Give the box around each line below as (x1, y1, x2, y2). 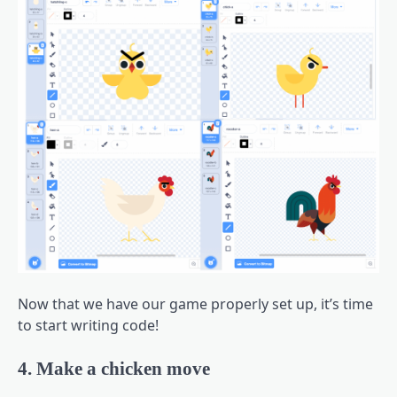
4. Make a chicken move (18, 357, 210, 378)
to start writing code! (18, 315, 159, 335)
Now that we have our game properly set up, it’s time (18, 293, 373, 314)
